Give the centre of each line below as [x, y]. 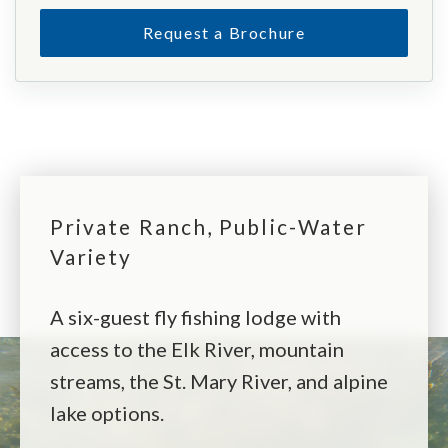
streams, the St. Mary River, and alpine [219, 380]
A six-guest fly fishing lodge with [195, 316]
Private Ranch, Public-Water [209, 226]
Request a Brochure [224, 32]
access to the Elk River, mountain [197, 348]
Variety [91, 256]
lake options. [107, 412]
